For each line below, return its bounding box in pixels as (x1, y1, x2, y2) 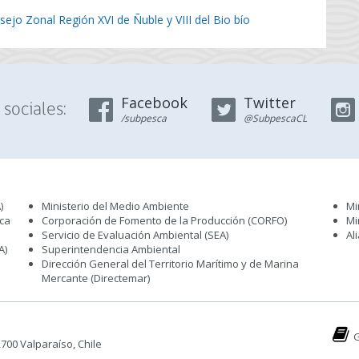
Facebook (120, 93, 188, 112)
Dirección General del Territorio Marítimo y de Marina (42, 256, 299, 271)
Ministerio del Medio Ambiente (42, 199, 189, 213)
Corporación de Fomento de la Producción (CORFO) (42, 213, 287, 228)
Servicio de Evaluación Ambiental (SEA (42, 228, 226, 242)
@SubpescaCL (243, 111, 307, 125)
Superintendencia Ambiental (42, 242, 180, 256)
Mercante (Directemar (42, 271, 147, 285)
